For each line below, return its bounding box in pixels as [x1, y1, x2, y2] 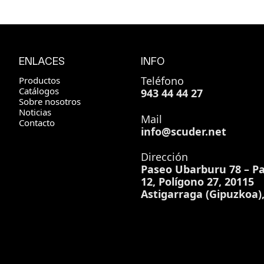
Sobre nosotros [18, 95, 81, 107]
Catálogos [18, 85, 59, 97]
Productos [18, 74, 60, 86]
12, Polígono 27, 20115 [140, 174, 254, 189]
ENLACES [18, 55, 65, 68]
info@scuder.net [140, 124, 226, 138]
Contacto [18, 117, 55, 128]
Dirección [140, 150, 188, 164]
